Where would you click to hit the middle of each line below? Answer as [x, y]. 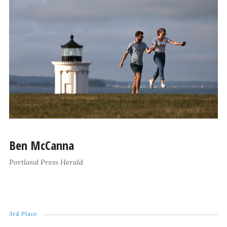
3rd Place [23, 214]
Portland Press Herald [46, 162]
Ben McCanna [41, 145]
